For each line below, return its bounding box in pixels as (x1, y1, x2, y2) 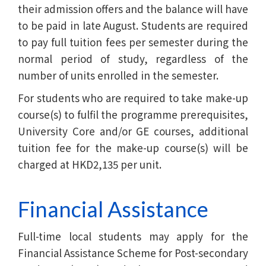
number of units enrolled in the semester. (18, 67, 218, 83)
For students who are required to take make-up (18, 90, 248, 105)
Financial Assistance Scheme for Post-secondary (18, 245, 248, 260)
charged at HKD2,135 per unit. (18, 156, 161, 172)
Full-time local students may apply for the (18, 228, 248, 243)
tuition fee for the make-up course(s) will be (18, 140, 248, 155)
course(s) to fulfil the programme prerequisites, (18, 106, 248, 122)
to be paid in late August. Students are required (18, 17, 248, 33)
